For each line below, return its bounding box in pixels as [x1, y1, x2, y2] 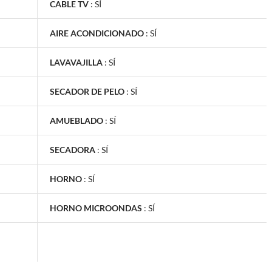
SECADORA [50, 144, 95, 155]
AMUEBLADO [50, 115, 103, 126]
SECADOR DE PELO [50, 86, 124, 97]
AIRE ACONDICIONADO [50, 27, 144, 38]
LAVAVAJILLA [50, 56, 103, 67]
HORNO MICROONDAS [50, 202, 142, 213]
